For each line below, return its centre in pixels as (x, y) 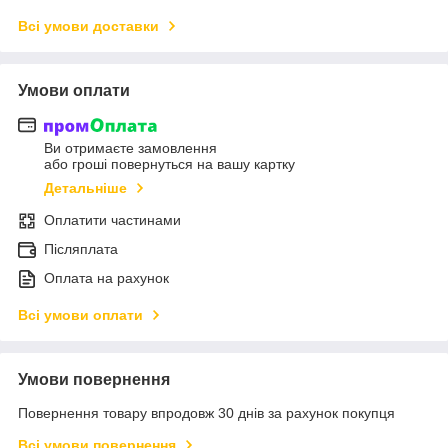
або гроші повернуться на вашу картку (169, 164)
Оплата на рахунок (106, 278)
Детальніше (85, 188)
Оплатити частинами (112, 220)
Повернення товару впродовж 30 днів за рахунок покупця (206, 413)
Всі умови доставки (88, 25)
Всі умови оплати (80, 315)
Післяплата (81, 249)
